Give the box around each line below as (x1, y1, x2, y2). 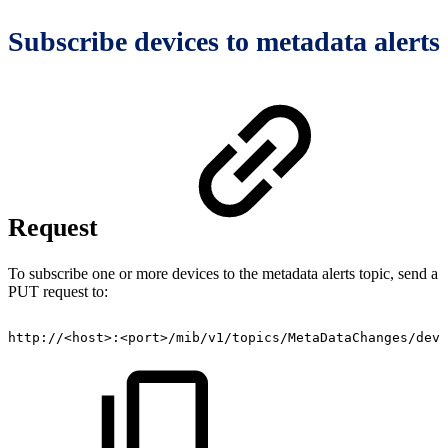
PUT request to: (8, 282, 108, 300)
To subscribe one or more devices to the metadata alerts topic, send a (8, 264, 438, 282)
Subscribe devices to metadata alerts (8, 26, 440, 57)
